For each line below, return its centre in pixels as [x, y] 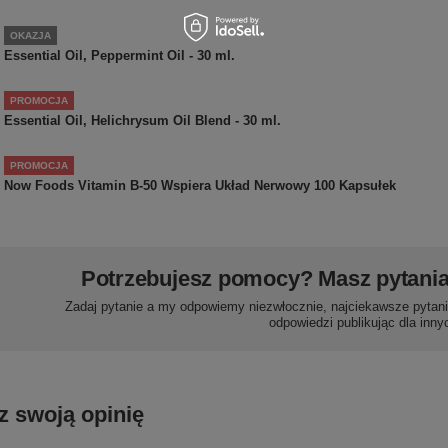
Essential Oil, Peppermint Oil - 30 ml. [119, 55]
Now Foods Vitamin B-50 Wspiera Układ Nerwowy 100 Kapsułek [200, 185]
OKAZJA [30, 35]
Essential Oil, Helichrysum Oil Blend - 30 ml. [142, 120]
